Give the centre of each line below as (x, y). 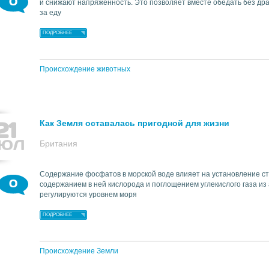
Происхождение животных (85, 69)
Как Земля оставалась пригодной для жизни (134, 123)
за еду (50, 13)
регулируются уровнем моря (88, 195)
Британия (59, 144)
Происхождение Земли (79, 251)
